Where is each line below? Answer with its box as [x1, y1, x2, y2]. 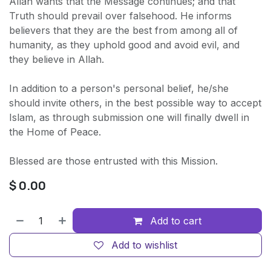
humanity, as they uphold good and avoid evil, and [9, 39, 240, 51]
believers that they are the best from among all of [9, 24, 238, 37]
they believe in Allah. [9, 53, 104, 66]
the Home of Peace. [9, 126, 101, 139]
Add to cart [147, 214, 202, 227]
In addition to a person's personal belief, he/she [9, 82, 229, 95]
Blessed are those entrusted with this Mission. [9, 155, 218, 168]
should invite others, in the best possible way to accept [9, 97, 261, 109]
